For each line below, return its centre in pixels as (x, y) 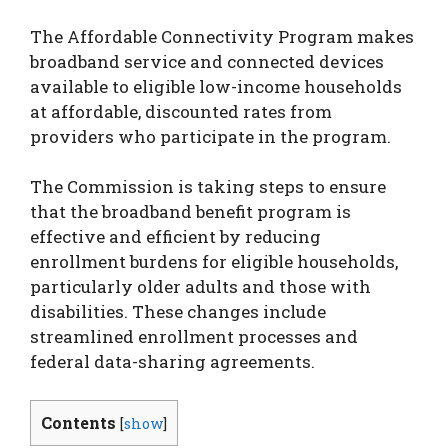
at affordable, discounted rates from (181, 111)
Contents (78, 422)
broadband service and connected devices (207, 61)
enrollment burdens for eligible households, (214, 261)
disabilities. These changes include (178, 311)
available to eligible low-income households (216, 86)
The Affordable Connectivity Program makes (222, 36)
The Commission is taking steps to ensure (208, 186)
